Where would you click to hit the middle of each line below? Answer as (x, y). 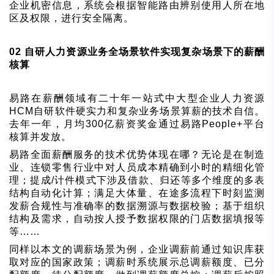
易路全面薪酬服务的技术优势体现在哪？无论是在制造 (137, 154)
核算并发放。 (40, 136)
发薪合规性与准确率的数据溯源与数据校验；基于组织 (137, 206)
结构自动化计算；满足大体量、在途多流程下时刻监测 (137, 193)
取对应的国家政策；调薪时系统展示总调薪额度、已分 (137, 262)
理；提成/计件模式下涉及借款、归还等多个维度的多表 (137, 180)
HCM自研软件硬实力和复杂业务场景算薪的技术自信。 (137, 111)
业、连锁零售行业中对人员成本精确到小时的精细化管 (137, 167)
